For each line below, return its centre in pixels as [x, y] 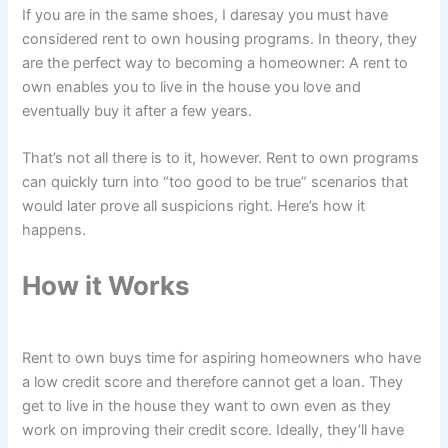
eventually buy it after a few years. [137, 110]
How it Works [106, 286]
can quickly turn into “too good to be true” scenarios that [215, 181]
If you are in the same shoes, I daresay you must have [205, 14]
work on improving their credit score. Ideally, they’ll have [213, 430]
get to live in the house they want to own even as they [207, 406]
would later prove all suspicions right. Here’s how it [194, 205]
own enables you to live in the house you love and [192, 86]
